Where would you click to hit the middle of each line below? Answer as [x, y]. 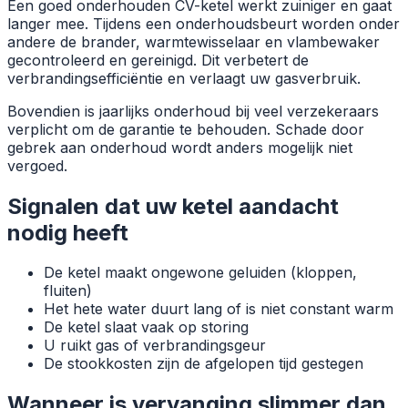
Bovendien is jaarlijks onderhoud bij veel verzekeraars [193, 111]
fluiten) [68, 291]
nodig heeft [68, 232]
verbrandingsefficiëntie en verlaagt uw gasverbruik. [184, 78]
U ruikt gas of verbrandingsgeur [155, 346]
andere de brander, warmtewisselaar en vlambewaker [194, 41]
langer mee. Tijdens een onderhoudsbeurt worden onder [204, 23]
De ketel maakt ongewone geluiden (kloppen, [200, 273]
